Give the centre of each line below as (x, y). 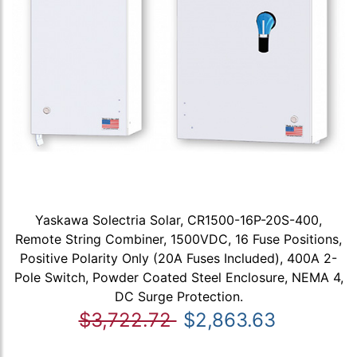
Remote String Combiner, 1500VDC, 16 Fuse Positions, (178, 239)
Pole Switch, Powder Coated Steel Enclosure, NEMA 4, (178, 277)
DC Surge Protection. (178, 296)
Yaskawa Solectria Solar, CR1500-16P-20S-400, (178, 220)
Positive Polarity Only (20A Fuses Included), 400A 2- (178, 258)
